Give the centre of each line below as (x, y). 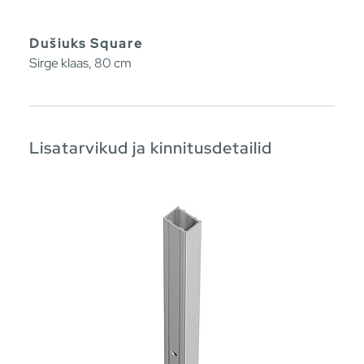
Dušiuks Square (86, 43)
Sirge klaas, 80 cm (80, 63)
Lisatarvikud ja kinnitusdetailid (151, 147)
